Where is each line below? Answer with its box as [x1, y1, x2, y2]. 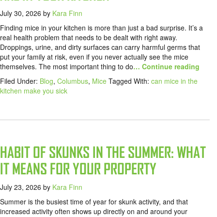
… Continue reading [133, 62, 200, 72]
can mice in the [151, 76, 198, 86]
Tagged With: [108, 76, 151, 86]
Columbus [57, 76, 88, 86]
